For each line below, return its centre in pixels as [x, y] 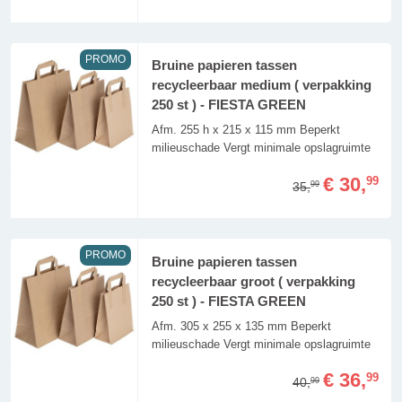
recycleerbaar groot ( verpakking [253, 281]
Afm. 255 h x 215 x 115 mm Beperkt [245, 130]
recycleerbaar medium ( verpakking [261, 86]
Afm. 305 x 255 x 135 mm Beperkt [241, 326]
